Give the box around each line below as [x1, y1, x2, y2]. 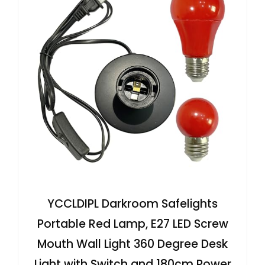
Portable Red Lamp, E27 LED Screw [37, 215, 228, 232]
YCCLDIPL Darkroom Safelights [47, 195, 218, 212]
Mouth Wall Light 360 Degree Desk [37, 235, 228, 252]
